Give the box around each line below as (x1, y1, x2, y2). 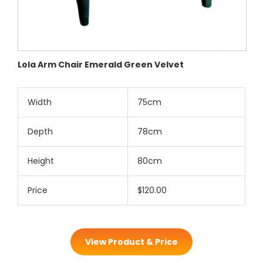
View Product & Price (85, 236, 178, 248)
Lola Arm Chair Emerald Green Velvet (18, 59, 184, 71)
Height (28, 155, 54, 167)
